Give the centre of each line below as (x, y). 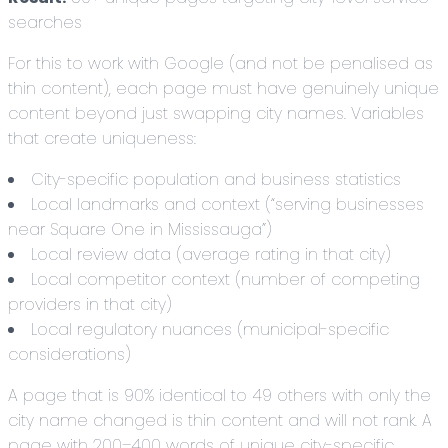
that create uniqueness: (102, 138)
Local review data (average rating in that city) (211, 254)
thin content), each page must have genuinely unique (223, 88)
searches (45, 22)
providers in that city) (90, 304)
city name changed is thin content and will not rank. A (220, 420)
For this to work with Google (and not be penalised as (220, 63)
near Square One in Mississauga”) (140, 229)
